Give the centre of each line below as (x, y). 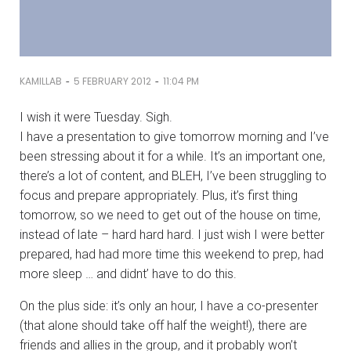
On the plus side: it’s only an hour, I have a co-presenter (169, 306)
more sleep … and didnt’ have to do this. (128, 273)
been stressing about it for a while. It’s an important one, (172, 156)
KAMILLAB (41, 81)
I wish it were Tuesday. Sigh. (96, 117)
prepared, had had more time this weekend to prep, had (172, 254)
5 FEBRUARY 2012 (112, 81)
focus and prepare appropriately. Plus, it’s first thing (159, 195)
